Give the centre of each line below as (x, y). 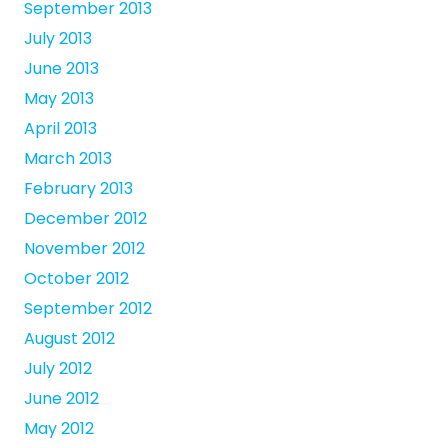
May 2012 (59, 429)
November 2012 (84, 249)
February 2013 (78, 189)
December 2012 (85, 219)
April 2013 (60, 129)
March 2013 (68, 159)
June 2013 (61, 69)
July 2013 (58, 39)
